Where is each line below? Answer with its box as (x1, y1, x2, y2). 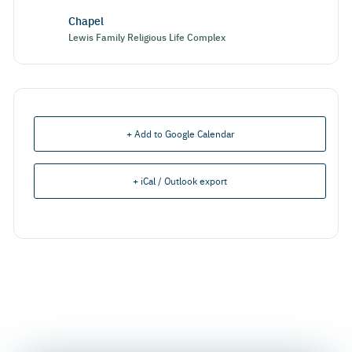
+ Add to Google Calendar (126, 126, 234, 140)
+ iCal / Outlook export (133, 174, 227, 187)
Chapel (68, 12, 104, 28)
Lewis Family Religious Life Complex (68, 29, 225, 43)
